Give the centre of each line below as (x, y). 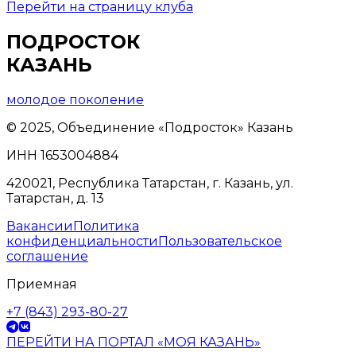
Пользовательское (220, 241)
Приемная (42, 284)
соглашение (47, 256)
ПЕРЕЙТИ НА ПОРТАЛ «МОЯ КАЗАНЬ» (133, 342)
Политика (106, 226)
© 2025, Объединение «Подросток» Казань (150, 127)
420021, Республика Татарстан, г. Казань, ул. (150, 183)
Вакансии (40, 226)
